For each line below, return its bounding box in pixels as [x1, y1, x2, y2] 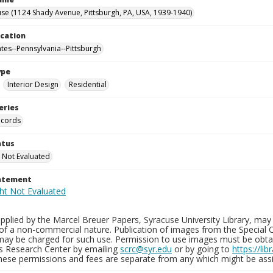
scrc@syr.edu [120, 243, 172, 255]
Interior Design [7, 79, 58, 90]
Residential [69, 79, 107, 90]
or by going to [172, 243, 232, 255]
